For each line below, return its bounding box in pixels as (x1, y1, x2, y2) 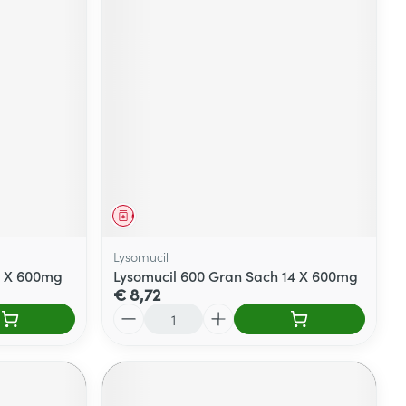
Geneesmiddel (131, 207, 205, 223)
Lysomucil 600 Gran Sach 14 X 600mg (113, 265, 359, 285)
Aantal (112, 301, 157, 322)
